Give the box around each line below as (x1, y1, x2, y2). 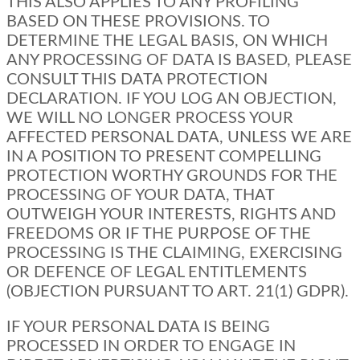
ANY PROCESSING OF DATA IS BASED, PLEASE (6, 52, 352, 69)
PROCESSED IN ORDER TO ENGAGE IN (6, 338, 296, 355)
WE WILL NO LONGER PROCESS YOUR (6, 110, 293, 127)
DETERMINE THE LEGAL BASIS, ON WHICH (6, 33, 328, 50)
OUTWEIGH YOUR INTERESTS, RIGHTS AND (6, 207, 336, 223)
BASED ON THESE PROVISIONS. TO (6, 14, 270, 31)
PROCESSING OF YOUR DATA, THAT (6, 187, 274, 204)
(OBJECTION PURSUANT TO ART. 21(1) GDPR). (6, 284, 349, 301)
